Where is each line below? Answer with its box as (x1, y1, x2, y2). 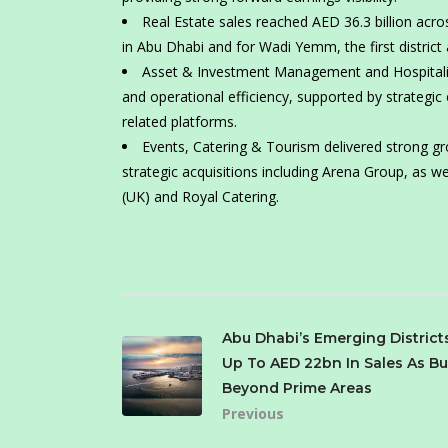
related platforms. (122, 112, 237, 132)
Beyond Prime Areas (222, 379, 372, 398)
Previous (222, 404, 284, 424)
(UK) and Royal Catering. (122, 187, 279, 207)
